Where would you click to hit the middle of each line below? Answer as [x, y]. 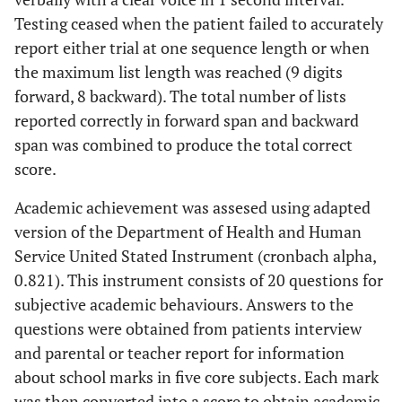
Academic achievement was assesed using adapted [192, 207]
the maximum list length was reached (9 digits [179, 72]
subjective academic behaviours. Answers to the [184, 304]
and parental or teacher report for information [179, 353]
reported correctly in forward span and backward [187, 120]
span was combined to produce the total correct [184, 144]
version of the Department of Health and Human [188, 232]
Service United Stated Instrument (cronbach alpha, [195, 256]
